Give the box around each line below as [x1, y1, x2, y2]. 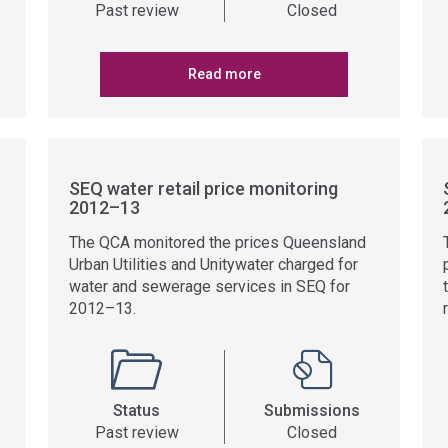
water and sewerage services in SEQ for [69, 277, 350, 296]
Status [113, 401, 160, 420]
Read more [187, 66, 261, 82]
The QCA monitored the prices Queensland [69, 233, 366, 252]
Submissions [264, 401, 360, 420]
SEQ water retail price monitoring [69, 178, 338, 199]
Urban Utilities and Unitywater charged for [69, 255, 358, 274]
